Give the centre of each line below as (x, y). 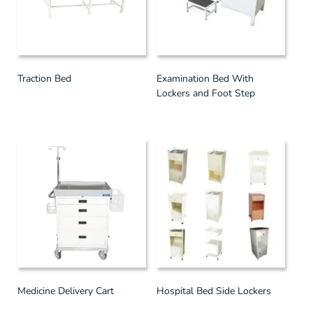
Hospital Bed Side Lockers (214, 291)
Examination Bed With (205, 79)
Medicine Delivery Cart (66, 291)
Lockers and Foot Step (206, 93)
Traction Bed (44, 79)
